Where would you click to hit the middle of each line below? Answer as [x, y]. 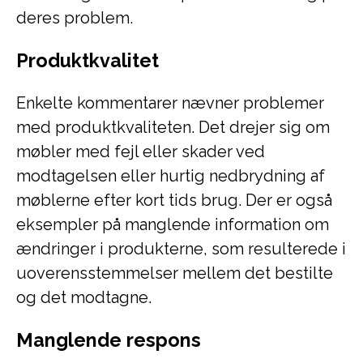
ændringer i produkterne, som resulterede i [181, 249]
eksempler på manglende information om [173, 224]
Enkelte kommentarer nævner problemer [170, 103]
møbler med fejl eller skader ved [141, 152]
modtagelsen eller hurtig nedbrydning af [171, 176]
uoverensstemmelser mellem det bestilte [175, 273]
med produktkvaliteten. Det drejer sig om [173, 127]
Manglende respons [109, 340]
